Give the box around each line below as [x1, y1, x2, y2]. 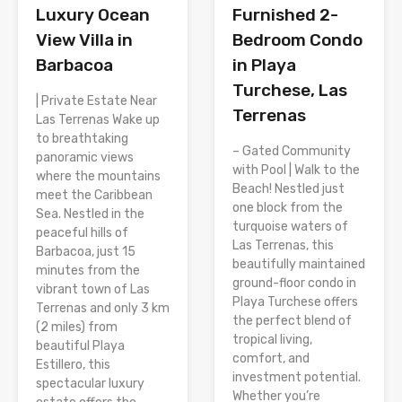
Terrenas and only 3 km [36, 300, 170, 316]
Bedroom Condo [232, 29, 363, 50]
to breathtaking [36, 130, 128, 146]
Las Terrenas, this [232, 237, 334, 253]
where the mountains [36, 168, 161, 184]
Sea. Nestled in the [36, 205, 144, 222]
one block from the [232, 199, 343, 215]
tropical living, [232, 331, 312, 347]
